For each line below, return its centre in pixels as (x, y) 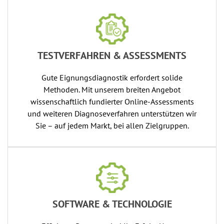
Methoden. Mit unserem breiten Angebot (112, 89)
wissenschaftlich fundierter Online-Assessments (112, 101)
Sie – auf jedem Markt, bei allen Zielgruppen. (112, 125)
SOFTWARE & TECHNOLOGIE (112, 204)
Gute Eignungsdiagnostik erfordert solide (112, 77)
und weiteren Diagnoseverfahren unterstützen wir (112, 113)
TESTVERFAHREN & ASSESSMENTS (112, 55)
